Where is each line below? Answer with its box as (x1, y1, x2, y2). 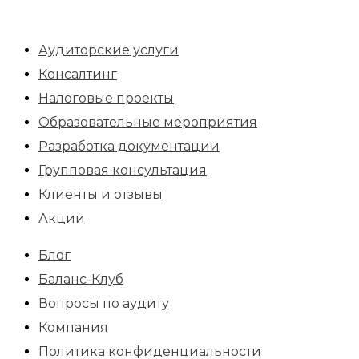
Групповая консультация (38, 162, 207, 178)
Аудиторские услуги (38, 42, 179, 58)
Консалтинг (38, 66, 117, 82)
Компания (38, 319, 108, 335)
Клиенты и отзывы (38, 186, 163, 202)
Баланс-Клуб (38, 271, 123, 287)
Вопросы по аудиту (38, 295, 169, 311)
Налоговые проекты (38, 90, 174, 106)
